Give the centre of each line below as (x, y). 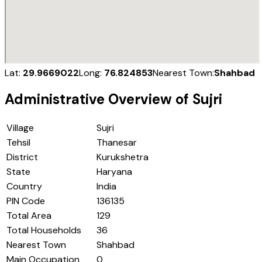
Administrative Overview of (99, 99)
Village (20, 128)
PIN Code (26, 201)
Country (24, 187)
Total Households (44, 230)
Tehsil (18, 143)
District (22, 157)
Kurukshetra (123, 157)
